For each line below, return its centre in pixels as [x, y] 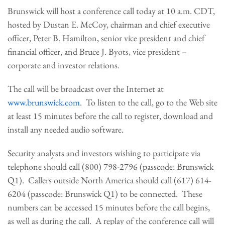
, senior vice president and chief [151, 38]
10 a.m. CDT [190, 11]
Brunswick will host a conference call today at [87, 11]
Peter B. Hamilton [65, 38]
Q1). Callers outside [44, 180]
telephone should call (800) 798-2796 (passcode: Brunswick [110, 166]
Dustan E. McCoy [75, 24]
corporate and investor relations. [64, 65]
